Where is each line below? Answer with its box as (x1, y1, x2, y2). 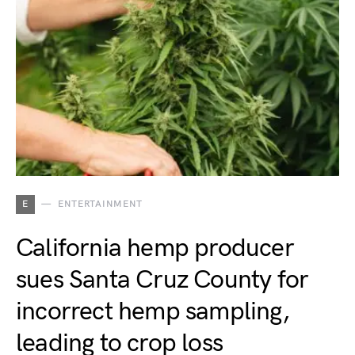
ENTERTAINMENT (57, 198, 143, 210)
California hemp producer (16, 233, 294, 264)
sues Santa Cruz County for (16, 265, 309, 296)
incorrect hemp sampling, (16, 296, 289, 327)
